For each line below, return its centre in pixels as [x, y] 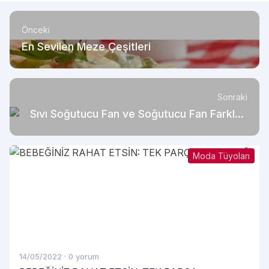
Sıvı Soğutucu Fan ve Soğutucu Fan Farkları [139, 114]
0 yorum [84, 256]
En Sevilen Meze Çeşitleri [88, 47]
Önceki [36, 30]
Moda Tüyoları [221, 156]
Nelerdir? [224, 131]
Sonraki [232, 97]
